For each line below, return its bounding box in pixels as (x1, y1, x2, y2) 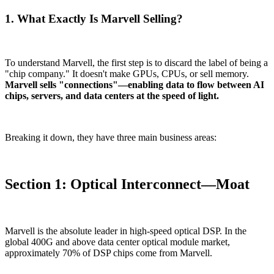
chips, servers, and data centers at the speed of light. (5, 91, 219, 102)
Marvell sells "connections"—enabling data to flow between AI (5, 80, 264, 91)
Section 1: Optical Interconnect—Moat (5, 176, 250, 193)
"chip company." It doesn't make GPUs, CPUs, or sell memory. (5, 68, 249, 80)
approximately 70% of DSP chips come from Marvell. (5, 248, 212, 259)
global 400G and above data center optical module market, (5, 237, 230, 248)
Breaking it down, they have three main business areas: (5, 132, 217, 143)
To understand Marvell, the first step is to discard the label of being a (5, 57, 268, 68)
